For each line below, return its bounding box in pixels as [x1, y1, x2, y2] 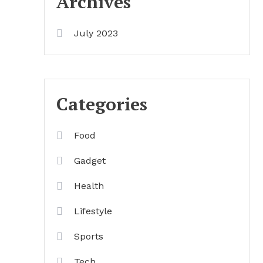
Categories [56, 92, 147, 116]
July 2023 [74, 28, 118, 39]
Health [74, 180, 104, 191]
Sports [74, 231, 103, 242]
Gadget [74, 155, 106, 166]
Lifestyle [74, 205, 112, 217]
